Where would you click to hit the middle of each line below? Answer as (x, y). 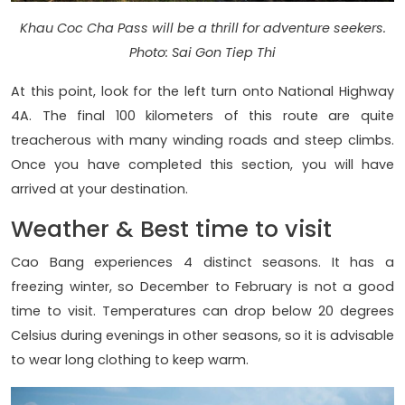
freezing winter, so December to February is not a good (202, 287)
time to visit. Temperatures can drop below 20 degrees (202, 311)
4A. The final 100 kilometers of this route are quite (202, 116)
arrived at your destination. (99, 189)
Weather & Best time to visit (171, 230)
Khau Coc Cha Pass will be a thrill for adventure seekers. (202, 28)
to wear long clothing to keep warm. (130, 360)
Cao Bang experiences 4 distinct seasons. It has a (202, 263)
